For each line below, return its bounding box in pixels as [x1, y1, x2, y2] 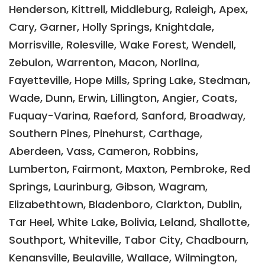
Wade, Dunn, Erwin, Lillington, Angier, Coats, [9, 90, 237, 105]
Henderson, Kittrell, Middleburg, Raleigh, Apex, [9, 1, 248, 17]
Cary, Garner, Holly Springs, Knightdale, [9, 19, 214, 34]
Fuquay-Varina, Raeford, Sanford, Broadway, [9, 108, 245, 123]
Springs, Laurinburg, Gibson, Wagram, [9, 179, 208, 194]
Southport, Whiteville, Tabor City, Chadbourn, [9, 232, 248, 247]
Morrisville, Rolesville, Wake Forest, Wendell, [9, 37, 236, 52]
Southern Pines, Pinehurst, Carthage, [9, 125, 202, 141]
